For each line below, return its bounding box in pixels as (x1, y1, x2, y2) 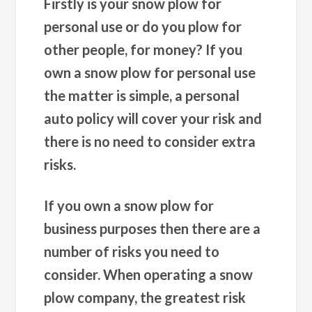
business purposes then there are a (44, 220, 261, 237)
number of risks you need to (44, 243, 220, 260)
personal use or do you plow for (44, 18, 242, 35)
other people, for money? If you (44, 41, 243, 58)
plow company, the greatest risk (44, 289, 247, 306)
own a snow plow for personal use (44, 64, 256, 81)
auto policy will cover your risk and (44, 110, 263, 127)
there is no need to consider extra (44, 133, 256, 150)
